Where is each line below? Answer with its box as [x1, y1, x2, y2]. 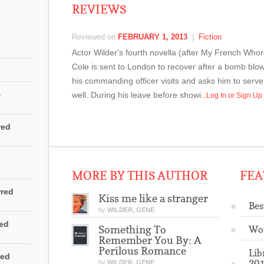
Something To [98, 223, 166, 236]
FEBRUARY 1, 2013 [118, 32, 187, 41]
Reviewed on [72, 32, 118, 41]
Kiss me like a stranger [98, 192, 208, 204]
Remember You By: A [98, 234, 202, 246]
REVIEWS [72, 2, 126, 16]
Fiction [199, 32, 222, 41]
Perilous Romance [98, 245, 186, 257]
